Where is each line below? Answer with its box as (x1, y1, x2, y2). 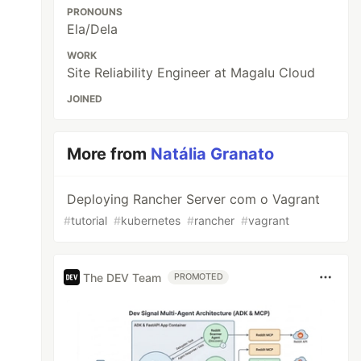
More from (67, 144, 151, 164)
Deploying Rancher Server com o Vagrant (67, 191, 321, 207)
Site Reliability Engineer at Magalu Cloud (67, 64, 316, 81)
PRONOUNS (67, 6, 123, 18)
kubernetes (121, 214, 181, 227)
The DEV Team (83, 270, 162, 284)
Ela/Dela (67, 21, 118, 37)
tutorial (71, 214, 108, 227)
